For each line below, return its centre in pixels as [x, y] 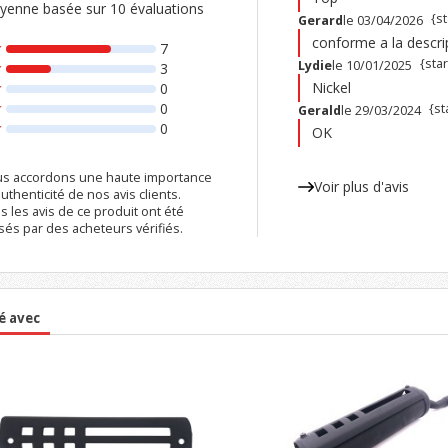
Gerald [319, 111]
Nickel [331, 88]
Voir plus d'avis [361, 187]
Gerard [320, 21]
